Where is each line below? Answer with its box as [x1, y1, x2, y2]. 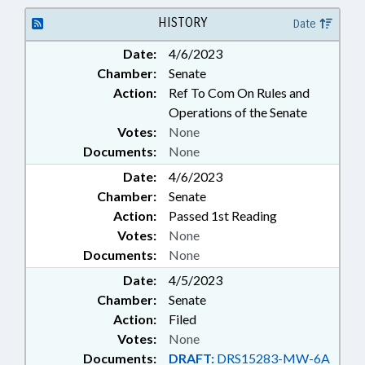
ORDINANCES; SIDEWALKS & [142, 49, 298, 63]
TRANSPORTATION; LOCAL [142, 32, 292, 46]
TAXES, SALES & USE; [142, 15, 254, 29]
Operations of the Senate [169, 104, 307, 120]
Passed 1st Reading [169, 208, 277, 223]
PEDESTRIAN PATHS [142, 66, 253, 80]
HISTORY [157, 15, 207, 30]
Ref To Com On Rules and [169, 85, 310, 100]
